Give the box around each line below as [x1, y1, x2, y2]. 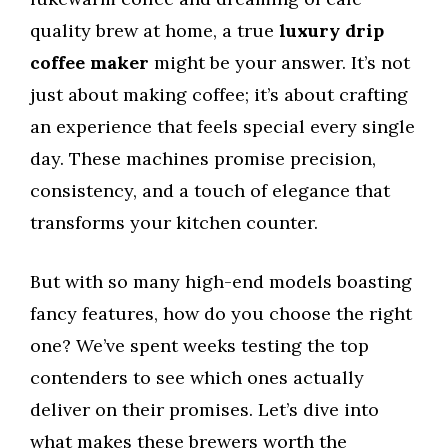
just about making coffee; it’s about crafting [30, 83, 408, 107]
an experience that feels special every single [30, 115, 415, 139]
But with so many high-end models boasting [30, 270, 412, 294]
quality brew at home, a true [30, 19, 279, 43]
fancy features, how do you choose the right [30, 302, 412, 326]
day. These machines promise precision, [30, 147, 376, 171]
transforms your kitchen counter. [30, 211, 318, 235]
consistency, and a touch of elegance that [30, 179, 390, 203]
